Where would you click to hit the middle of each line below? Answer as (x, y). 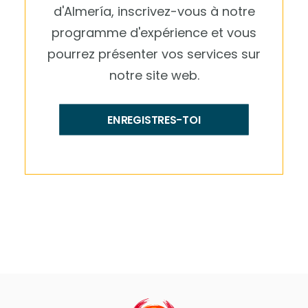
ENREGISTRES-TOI (154, 120)
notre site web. (154, 75)
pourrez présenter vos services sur (154, 54)
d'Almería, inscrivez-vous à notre (154, 11)
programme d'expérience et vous (154, 33)
